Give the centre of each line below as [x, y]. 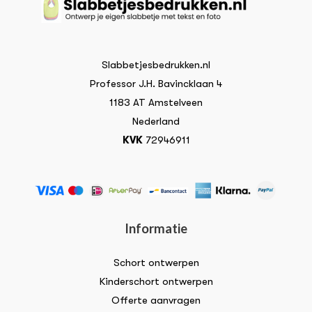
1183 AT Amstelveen [156, 102]
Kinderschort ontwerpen [156, 281]
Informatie [156, 228]
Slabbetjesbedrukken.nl [156, 64]
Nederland [156, 121]
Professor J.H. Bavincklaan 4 [156, 83]
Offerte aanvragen [156, 300]
